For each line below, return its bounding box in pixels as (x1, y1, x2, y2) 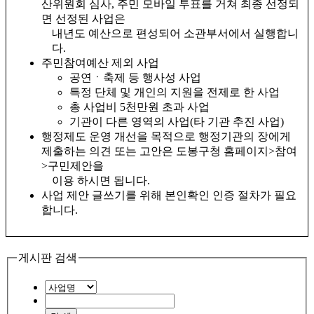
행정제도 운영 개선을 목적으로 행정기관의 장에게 (41, 130, 291, 142)
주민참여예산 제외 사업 (41, 56, 159, 69)
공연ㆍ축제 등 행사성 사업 (69, 71, 201, 83)
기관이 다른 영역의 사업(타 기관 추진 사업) (69, 115, 284, 128)
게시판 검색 (18, 251, 77, 264)
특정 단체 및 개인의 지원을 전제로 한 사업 (69, 86, 280, 98)
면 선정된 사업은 (41, 12, 125, 25)
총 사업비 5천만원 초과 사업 (69, 100, 210, 113)
